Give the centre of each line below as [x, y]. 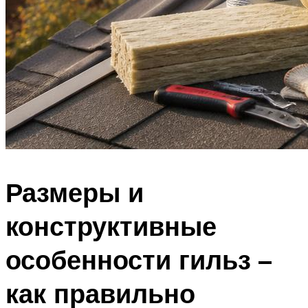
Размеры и [75, 192]
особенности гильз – [139, 259]
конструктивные [111, 225]
